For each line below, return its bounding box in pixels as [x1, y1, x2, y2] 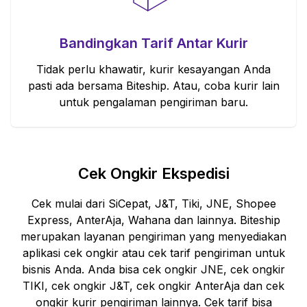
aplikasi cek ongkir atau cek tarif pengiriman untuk [22, 245, 285, 260]
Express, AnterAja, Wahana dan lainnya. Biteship [27, 212, 280, 227]
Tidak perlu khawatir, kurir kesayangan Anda [36, 62, 271, 76]
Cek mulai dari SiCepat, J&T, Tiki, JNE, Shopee [31, 196, 276, 210]
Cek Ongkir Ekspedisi [77, 164, 230, 182]
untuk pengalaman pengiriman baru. [59, 95, 248, 109]
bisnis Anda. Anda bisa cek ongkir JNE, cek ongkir [22, 262, 285, 276]
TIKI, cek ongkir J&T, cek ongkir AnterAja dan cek [23, 278, 284, 293]
